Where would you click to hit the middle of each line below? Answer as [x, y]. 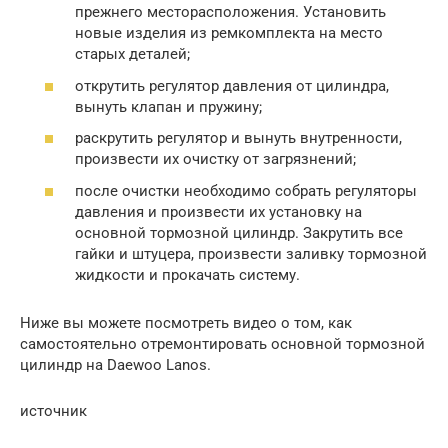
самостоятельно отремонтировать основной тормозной [222, 343]
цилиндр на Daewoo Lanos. [115, 364]
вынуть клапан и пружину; [168, 106]
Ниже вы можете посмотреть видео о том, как [186, 322]
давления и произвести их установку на [218, 211]
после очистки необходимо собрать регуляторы [246, 190]
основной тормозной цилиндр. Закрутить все [239, 232]
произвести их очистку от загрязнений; [215, 159]
